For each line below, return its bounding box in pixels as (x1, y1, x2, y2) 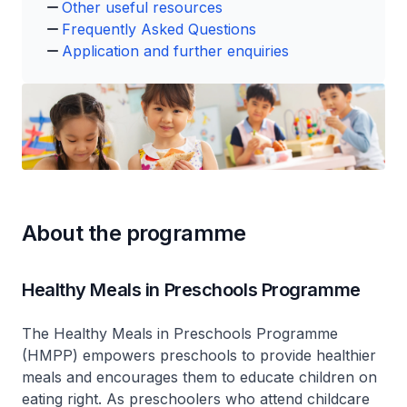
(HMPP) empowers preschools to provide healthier (22, 345, 376, 364)
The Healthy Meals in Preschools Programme (22, 323, 338, 342)
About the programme (22, 219, 246, 246)
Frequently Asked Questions (62, 20, 256, 38)
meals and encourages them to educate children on (22, 367, 377, 386)
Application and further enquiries (62, 42, 289, 60)
